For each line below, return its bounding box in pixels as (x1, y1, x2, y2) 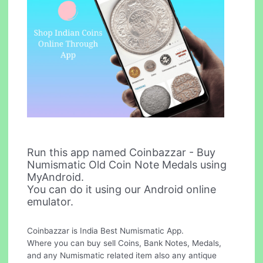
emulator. (27, 195, 74, 208)
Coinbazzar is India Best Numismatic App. (27, 225, 184, 235)
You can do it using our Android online (27, 183, 217, 195)
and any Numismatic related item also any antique (27, 250, 217, 260)
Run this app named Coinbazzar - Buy (27, 146, 216, 159)
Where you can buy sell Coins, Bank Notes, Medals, (27, 238, 222, 248)
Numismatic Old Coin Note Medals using (27, 158, 227, 171)
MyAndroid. (27, 170, 85, 183)
